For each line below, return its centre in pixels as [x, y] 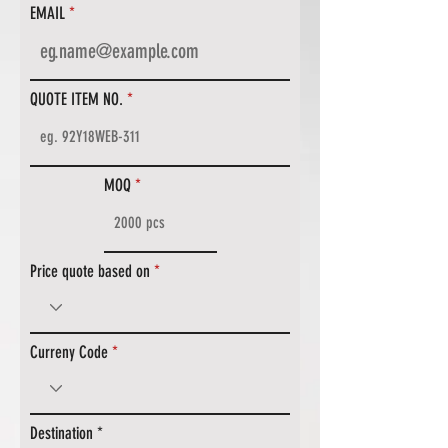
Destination [61, 433]
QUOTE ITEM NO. [76, 99]
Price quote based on [90, 271]
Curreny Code [69, 352]
